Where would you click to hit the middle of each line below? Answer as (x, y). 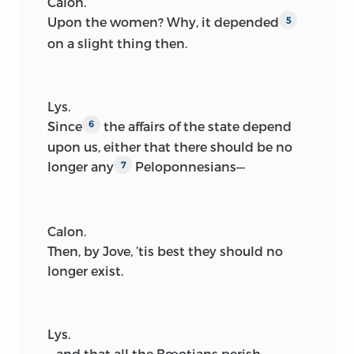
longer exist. (85, 270)
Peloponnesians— (188, 167)
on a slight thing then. (117, 43)
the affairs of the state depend (196, 126)
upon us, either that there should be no (170, 147)
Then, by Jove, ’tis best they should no (165, 250)
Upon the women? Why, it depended (163, 22)
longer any (81, 167)
